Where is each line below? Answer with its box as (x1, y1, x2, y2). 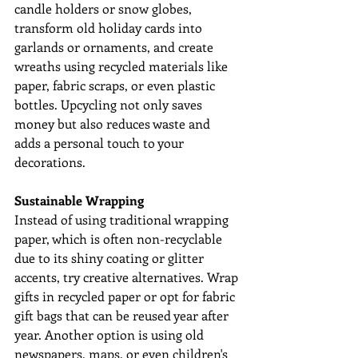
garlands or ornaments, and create (14, 38, 217, 56)
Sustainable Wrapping (14, 192, 144, 209)
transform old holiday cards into (14, 19, 205, 37)
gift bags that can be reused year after (14, 307, 232, 324)
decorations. (14, 153, 86, 171)
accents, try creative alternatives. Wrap (14, 268, 241, 286)
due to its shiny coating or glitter (14, 249, 207, 267)
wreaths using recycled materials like (14, 58, 231, 75)
